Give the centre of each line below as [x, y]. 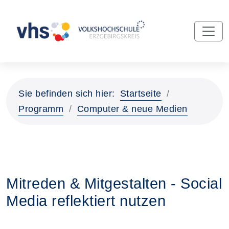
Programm [41, 109]
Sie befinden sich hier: [67, 94]
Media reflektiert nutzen [86, 201]
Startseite [141, 94]
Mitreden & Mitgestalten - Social [114, 184]
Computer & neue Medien [132, 109]
